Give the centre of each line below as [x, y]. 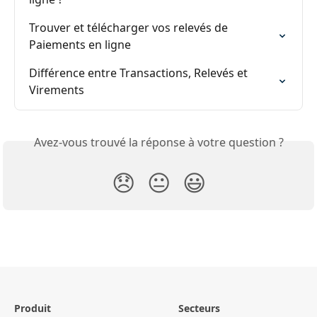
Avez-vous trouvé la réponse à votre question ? [158, 143]
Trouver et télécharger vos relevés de [130, 28]
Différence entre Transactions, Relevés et [140, 73]
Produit [33, 309]
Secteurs [199, 309]
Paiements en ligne [80, 45]
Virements [57, 90]
